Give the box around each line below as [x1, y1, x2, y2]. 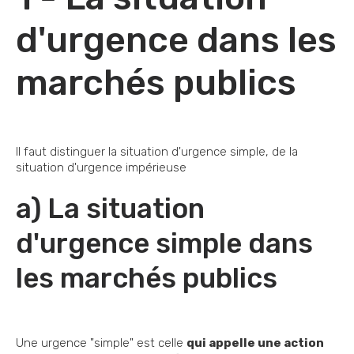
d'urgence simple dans [16, 226, 313, 260]
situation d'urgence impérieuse [16, 160, 186, 175]
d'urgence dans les [16, 18, 337, 61]
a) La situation [16, 191, 205, 225]
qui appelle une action [186, 335, 324, 350]
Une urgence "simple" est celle [16, 335, 186, 350]
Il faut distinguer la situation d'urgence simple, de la [16, 144, 298, 159]
